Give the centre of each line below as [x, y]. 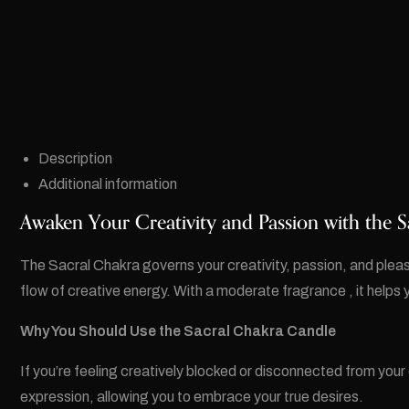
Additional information [108, 184]
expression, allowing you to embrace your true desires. [192, 396]
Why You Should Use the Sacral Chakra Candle [178, 330]
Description [75, 158]
